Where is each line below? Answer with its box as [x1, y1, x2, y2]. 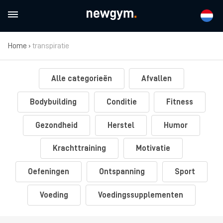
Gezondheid [35, 121, 78, 129]
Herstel [107, 121, 134, 129]
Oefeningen [28, 168, 70, 176]
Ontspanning [99, 168, 145, 176]
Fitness [166, 98, 194, 106]
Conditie [106, 98, 137, 106]
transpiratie [32, 42, 69, 50]
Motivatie [135, 144, 170, 153]
